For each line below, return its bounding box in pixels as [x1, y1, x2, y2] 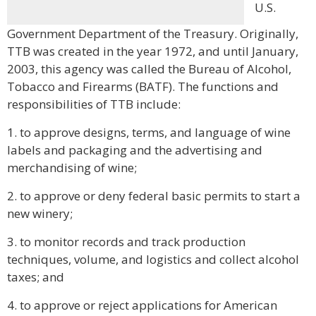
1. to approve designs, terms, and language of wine [7, 124, 291, 140]
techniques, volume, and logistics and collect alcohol [7, 251, 299, 267]
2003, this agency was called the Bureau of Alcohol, [7, 61, 291, 77]
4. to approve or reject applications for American [7, 297, 277, 313]
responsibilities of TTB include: [7, 96, 181, 112]
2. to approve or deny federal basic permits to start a [7, 188, 300, 204]
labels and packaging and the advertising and [7, 142, 262, 158]
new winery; [7, 205, 73, 221]
